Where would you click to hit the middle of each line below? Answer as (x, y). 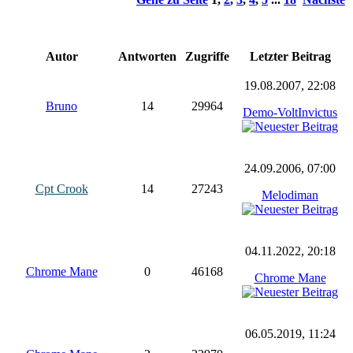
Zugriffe (207, 56)
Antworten (147, 56)
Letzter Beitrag (290, 56)
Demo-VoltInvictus (290, 112)
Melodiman (290, 195)
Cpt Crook (61, 188)
